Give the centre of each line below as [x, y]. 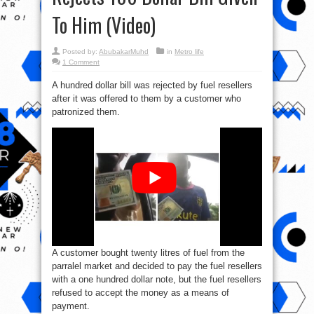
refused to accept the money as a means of [141, 293]
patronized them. [86, 112]
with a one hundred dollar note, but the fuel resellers [157, 280]
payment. [71, 306]
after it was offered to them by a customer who [146, 99]
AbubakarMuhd [124, 52]
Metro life [189, 52]
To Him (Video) [104, 25]
